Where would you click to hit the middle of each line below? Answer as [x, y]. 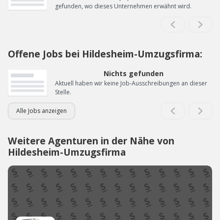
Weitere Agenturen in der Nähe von [91, 141]
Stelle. [63, 92]
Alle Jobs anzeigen [41, 111]
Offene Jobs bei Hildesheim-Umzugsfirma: [105, 54]
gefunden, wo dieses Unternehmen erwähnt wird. [123, 6]
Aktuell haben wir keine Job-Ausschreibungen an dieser [131, 83]
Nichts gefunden [134, 74]
